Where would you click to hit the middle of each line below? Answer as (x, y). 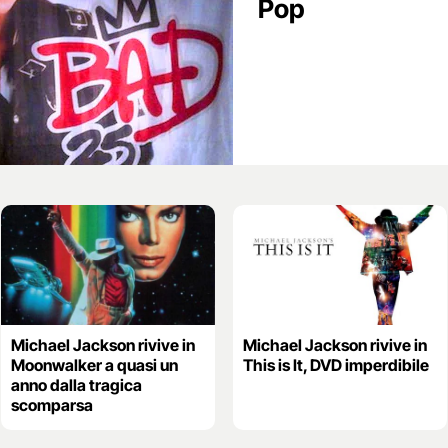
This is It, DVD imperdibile (335, 365)
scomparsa (51, 405)
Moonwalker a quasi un (94, 365)
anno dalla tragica (76, 385)
